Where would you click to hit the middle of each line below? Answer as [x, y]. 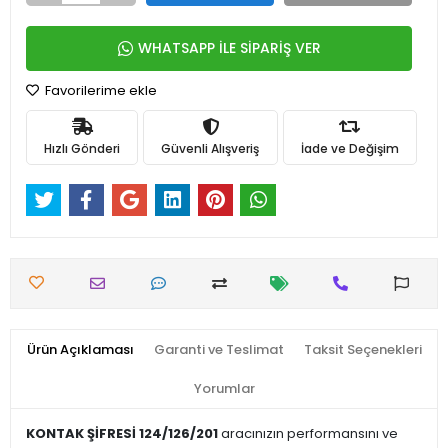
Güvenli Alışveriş [210, 148]
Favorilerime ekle [99, 90]
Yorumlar [224, 389]
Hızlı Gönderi [82, 148]
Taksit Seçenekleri [362, 350]
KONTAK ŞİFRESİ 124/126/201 [122, 434]
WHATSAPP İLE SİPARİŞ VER [229, 48]
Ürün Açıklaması [80, 350]
